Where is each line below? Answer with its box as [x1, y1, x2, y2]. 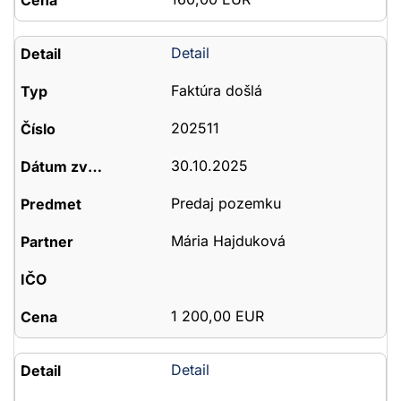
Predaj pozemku [170, 194, 281, 212]
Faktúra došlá [170, 81, 262, 99]
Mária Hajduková [170, 232, 286, 250]
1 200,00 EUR [170, 307, 264, 325]
